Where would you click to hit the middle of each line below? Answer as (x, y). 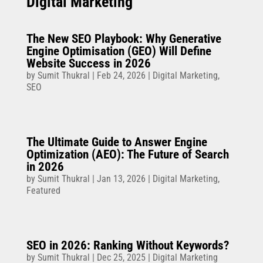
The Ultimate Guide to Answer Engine (117, 142)
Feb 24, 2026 (121, 76)
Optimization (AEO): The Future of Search (127, 155)
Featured (43, 191)
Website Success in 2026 (88, 64)
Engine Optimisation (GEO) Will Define (119, 51)
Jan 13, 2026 (121, 179)
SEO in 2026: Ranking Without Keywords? (127, 246)
